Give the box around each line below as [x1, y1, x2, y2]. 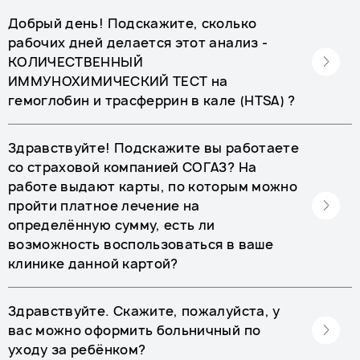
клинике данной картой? [8, 255, 178, 272]
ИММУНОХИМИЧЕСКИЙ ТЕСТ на [8, 72, 228, 90]
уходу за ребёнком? [8, 341, 146, 358]
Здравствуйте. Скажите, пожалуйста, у [8, 302, 280, 320]
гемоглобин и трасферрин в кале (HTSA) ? [8, 92, 296, 109]
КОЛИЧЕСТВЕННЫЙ [8, 53, 143, 71]
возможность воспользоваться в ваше [8, 235, 273, 253]
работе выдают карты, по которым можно [8, 178, 297, 195]
